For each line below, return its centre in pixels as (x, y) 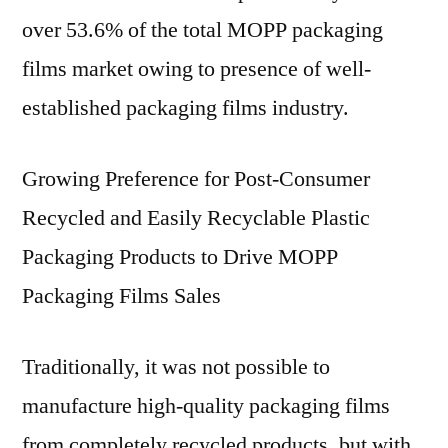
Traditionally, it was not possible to (176, 367)
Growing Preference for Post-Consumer (196, 179)
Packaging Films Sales (121, 296)
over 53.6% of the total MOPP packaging (202, 30)
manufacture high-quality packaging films (206, 406)
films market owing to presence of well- (196, 69)
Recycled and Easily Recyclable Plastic (196, 218)
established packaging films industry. (185, 108)
